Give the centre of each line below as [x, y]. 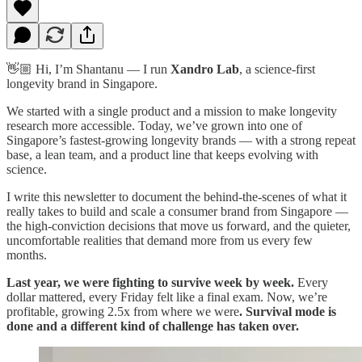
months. [27, 255]
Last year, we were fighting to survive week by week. [152, 282]
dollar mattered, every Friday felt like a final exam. [135, 297]
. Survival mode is [288, 311]
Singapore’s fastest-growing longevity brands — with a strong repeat [181, 140]
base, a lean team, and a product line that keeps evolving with [162, 154]
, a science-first [277, 69]
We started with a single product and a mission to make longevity [172, 111]
